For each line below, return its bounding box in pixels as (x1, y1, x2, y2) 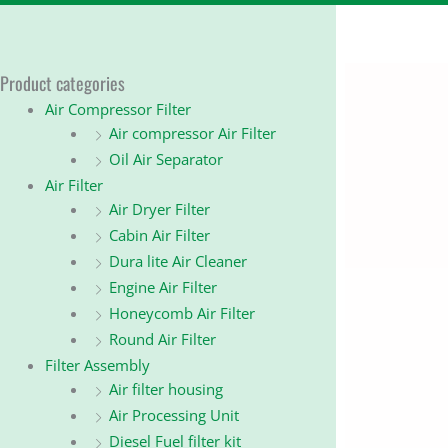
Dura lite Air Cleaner (108, 251, 247, 272)
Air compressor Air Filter (108, 123, 276, 144)
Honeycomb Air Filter (108, 303, 255, 324)
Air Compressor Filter (45, 99, 191, 120)
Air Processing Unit (108, 405, 239, 426)
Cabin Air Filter (108, 225, 210, 246)
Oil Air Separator (108, 149, 223, 170)
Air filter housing (108, 379, 223, 400)
